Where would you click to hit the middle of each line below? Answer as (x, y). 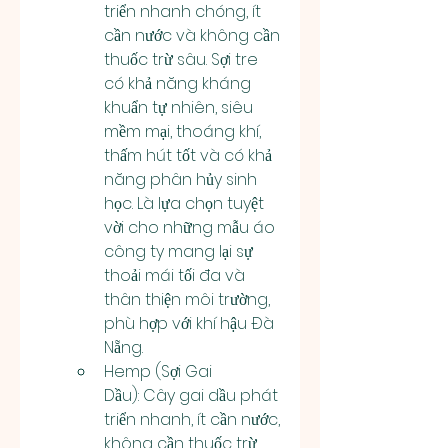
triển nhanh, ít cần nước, (192, 419)
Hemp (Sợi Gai (158, 371)
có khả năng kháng (177, 83)
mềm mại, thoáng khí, (182, 131)
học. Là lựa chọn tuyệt (184, 203)
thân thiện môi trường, (187, 299)
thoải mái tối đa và (174, 275)
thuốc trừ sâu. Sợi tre (181, 59)
